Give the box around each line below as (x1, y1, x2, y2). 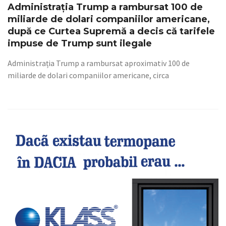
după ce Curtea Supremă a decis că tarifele (8, 26, 215, 37)
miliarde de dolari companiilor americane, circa (8, 70, 169, 80)
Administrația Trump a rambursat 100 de (8, 2, 203, 13)
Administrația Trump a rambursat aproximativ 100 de (8, 58, 190, 68)
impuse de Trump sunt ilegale (8, 38, 152, 49)
